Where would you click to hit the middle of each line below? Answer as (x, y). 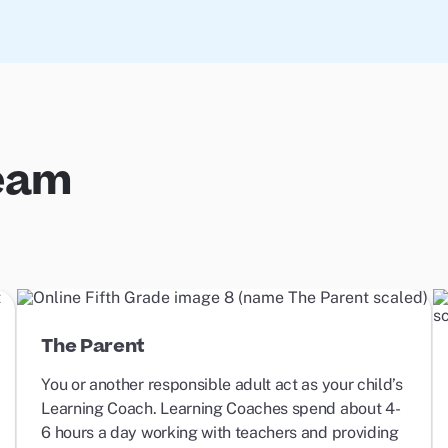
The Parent (93, 346)
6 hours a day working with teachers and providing (220, 432)
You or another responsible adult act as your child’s (222, 384)
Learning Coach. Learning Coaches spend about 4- (221, 408)
